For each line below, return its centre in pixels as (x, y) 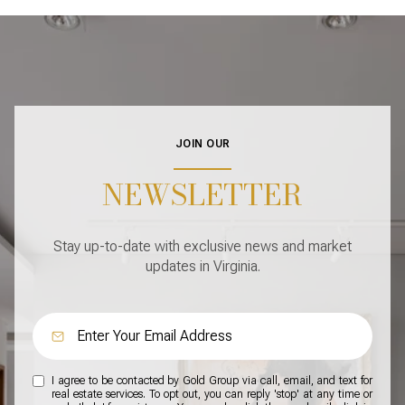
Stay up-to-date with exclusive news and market (202, 247)
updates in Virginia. (202, 267)
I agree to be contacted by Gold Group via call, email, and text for (212, 381)
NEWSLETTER (202, 194)
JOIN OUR (202, 143)
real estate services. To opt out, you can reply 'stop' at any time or (212, 395)
